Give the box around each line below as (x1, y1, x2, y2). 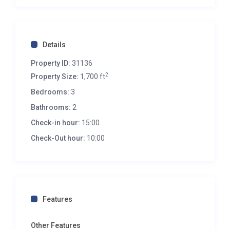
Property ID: (31, 59, 71, 68)
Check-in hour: (31, 119, 81, 127)
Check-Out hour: (31, 134, 86, 143)
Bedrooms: (31, 88, 70, 97)
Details (43, 41, 66, 49)
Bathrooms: (31, 103, 71, 112)
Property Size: (31, 72, 79, 81)
